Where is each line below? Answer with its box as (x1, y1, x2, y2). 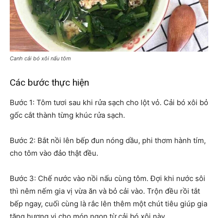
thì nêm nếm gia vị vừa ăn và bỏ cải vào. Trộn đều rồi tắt (10, 186, 200, 196)
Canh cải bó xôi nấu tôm (10, 55, 71, 62)
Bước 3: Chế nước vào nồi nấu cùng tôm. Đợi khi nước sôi (10, 174, 205, 183)
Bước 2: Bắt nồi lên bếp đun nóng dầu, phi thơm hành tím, (10, 136, 206, 145)
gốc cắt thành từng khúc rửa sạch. (10, 110, 125, 120)
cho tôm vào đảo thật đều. (10, 148, 98, 158)
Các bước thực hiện (10, 77, 89, 88)
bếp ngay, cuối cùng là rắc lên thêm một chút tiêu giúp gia (10, 199, 207, 208)
